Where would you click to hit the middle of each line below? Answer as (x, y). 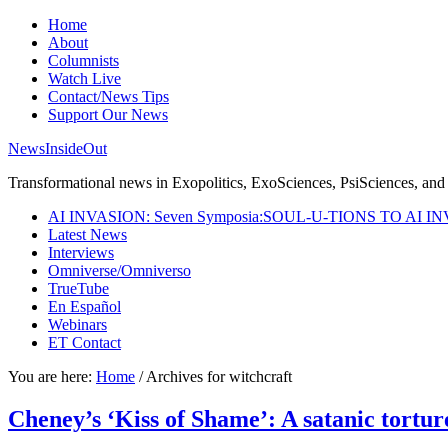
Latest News (87, 234)
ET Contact (84, 342)
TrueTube (78, 288)
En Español (84, 306)
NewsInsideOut (57, 148)
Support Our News (108, 114)
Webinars (77, 324)
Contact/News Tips (108, 96)
